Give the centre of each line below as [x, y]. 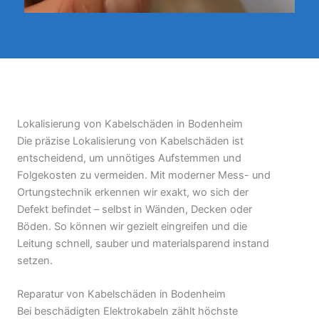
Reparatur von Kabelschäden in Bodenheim [121, 294]
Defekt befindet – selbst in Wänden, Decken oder [135, 210]
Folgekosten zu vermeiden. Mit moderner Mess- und [144, 176]
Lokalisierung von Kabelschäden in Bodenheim [130, 124]
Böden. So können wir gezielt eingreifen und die [132, 227]
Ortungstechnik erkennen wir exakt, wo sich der [133, 193]
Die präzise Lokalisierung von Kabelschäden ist [130, 141]
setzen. [35, 261]
